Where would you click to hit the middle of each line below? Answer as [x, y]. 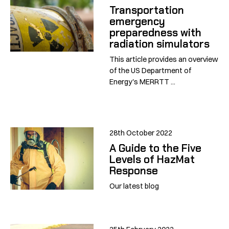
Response [134, 171]
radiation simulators [160, 43]
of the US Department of [151, 71]
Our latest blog [134, 186]
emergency [138, 21]
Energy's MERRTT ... [143, 82]
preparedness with [156, 32]
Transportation [147, 10]
